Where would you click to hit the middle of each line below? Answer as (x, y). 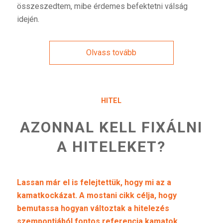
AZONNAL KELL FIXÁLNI (111, 127)
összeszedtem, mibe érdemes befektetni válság (102, 6)
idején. (28, 19)
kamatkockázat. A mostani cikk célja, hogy (97, 196)
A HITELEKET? (111, 146)
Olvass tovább (111, 52)
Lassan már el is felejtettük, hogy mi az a (94, 183)
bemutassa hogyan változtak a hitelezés (93, 209)
